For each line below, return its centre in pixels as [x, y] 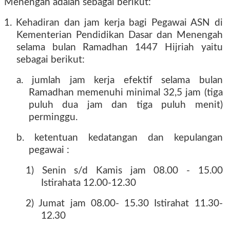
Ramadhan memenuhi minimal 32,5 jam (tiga [126, 93]
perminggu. [53, 117]
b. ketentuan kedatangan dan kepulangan [120, 138]
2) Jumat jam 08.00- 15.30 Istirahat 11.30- [124, 204]
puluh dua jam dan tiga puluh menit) [126, 105]
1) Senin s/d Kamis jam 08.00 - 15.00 [124, 171]
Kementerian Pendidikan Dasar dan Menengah [120, 35]
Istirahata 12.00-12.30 [89, 183]
